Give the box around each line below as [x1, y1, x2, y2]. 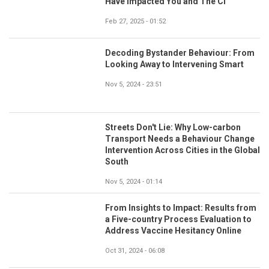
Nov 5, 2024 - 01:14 [105, 177, 162, 186]
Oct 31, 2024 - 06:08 [105, 246, 165, 255]
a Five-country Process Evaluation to [105, 214, 252, 224]
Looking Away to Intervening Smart [105, 59, 244, 69]
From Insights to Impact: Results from [105, 202, 256, 213]
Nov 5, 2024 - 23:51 [105, 80, 162, 88]
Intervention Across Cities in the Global [105, 145, 260, 155]
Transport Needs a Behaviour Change [105, 133, 255, 144]
